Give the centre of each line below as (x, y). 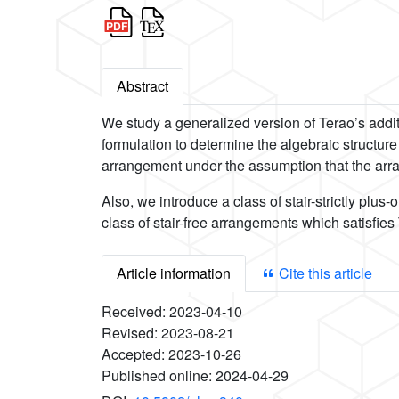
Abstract (142, 86)
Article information (174, 273)
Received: (135, 312)
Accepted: (135, 354)
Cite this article (324, 273)
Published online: (159, 376)
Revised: (131, 333)
